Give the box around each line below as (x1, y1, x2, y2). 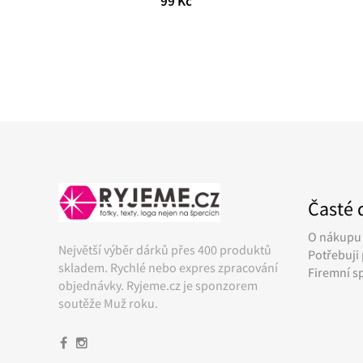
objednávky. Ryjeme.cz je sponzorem (58, 277, 258, 293)
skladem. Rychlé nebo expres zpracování (58, 259, 278, 275)
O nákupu (307, 228, 361, 245)
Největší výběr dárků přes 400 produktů (58, 241, 271, 258)
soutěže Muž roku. (58, 295, 158, 311)
